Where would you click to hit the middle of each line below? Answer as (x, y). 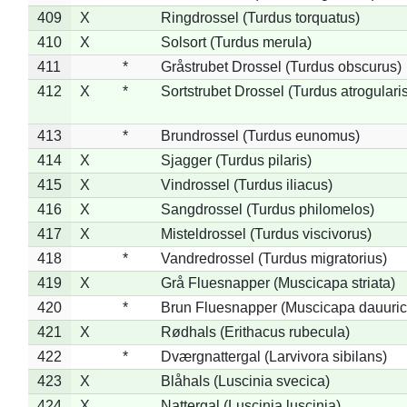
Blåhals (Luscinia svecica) (245, 381)
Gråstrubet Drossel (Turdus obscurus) (281, 66)
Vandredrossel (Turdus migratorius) (273, 258)
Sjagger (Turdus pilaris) (236, 160)
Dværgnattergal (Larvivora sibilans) (273, 356)
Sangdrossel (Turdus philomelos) (267, 209)
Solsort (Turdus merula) (236, 42)
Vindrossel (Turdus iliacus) (246, 184)
